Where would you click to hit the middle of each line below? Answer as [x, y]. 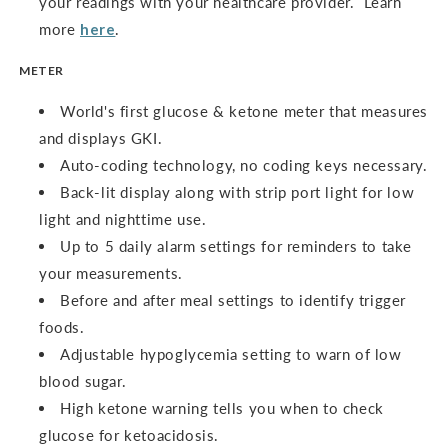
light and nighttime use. [123, 219]
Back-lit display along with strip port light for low [237, 192]
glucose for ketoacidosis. [129, 435]
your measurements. [111, 273]
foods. [62, 327]
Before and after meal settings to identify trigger [233, 300]
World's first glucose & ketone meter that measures [244, 111]
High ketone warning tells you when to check [222, 408]
